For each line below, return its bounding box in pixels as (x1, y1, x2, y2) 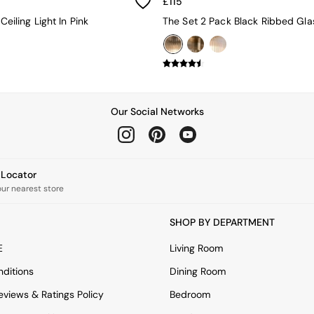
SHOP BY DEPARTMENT (170, 216, 275, 229)
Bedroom (170, 288, 210, 301)
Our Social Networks (110, 105, 204, 118)
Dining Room (170, 265, 226, 278)
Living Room (170, 242, 223, 255)
